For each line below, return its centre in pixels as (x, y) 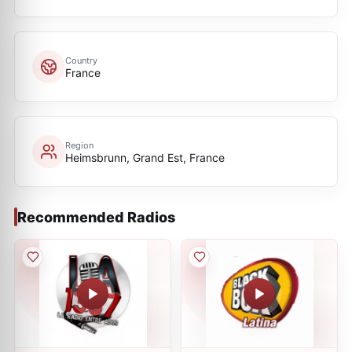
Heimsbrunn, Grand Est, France (145, 157)
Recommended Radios (96, 217)
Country (81, 60)
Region (79, 145)
